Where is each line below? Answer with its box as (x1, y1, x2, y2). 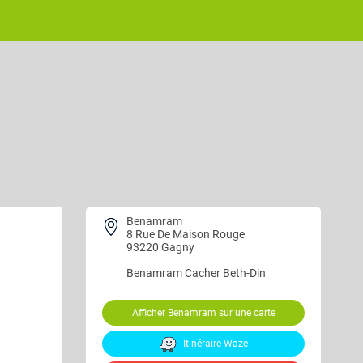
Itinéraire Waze (181, 338, 248, 349)
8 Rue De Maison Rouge (126, 228, 245, 241)
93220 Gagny (126, 241, 197, 254)
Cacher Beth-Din (185, 267, 266, 280)
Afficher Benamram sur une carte (131, 307, 275, 318)
